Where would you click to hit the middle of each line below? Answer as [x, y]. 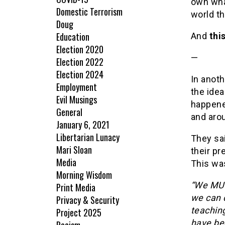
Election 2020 [80, 49]
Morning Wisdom [84, 175]
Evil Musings [77, 100]
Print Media [76, 188]
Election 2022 [80, 62]
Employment [77, 87]
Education [73, 37]
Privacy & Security [88, 200]
